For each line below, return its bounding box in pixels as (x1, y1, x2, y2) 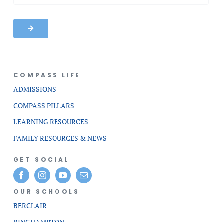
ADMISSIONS (13, 84, 56, 94)
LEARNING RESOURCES (13, 117, 88, 126)
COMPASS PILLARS (13, 101, 74, 110)
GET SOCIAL (13, 155, 69, 164)
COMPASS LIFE (13, 71, 81, 79)
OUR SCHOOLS (13, 187, 80, 196)
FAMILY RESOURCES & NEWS (13, 133, 107, 143)
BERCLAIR (13, 201, 47, 210)
